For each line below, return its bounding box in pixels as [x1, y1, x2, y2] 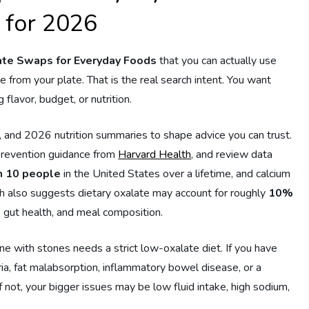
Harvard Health [118, 147, 192, 163]
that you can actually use [157, 53, 277, 69]
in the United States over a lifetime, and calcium [61, 166, 291, 182]
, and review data [191, 147, 273, 163]
